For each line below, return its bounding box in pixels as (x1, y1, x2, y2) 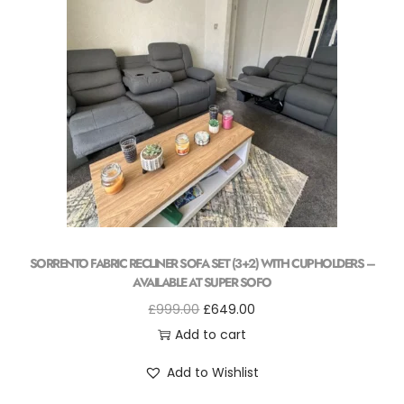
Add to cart (174, 326, 246, 344)
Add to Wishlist (167, 363, 260, 381)
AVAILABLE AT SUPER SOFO (133, 273, 271, 291)
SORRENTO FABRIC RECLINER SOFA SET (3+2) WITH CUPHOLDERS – (29, 254, 375, 272)
